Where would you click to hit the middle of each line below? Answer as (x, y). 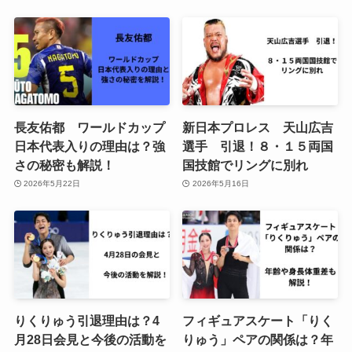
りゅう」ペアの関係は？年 (258, 339)
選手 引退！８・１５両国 (258, 146)
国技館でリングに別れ (246, 165)
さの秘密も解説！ (64, 165)
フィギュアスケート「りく (258, 320)
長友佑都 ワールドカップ (89, 127)
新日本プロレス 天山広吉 (258, 127)
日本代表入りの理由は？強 (89, 146)
